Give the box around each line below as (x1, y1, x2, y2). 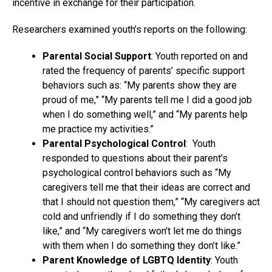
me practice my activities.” (42, 123, 154, 135)
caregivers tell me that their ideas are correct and (42, 182, 250, 194)
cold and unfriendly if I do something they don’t (42, 211, 240, 223)
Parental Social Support (42, 50, 151, 63)
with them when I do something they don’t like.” (42, 240, 243, 252)
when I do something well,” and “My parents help (42, 109, 248, 121)
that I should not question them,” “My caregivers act (42, 196, 260, 208)
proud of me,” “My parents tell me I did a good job (42, 94, 252, 106)
